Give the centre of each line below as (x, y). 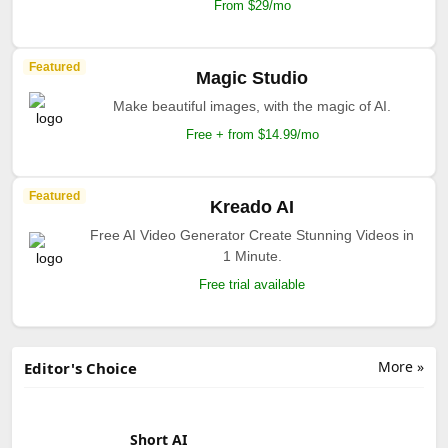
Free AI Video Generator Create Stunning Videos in (252, 234)
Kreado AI (252, 206)
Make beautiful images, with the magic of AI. (252, 105)
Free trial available (252, 284)
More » (401, 366)
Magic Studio (252, 77)
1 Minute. (252, 255)
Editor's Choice (80, 367)
